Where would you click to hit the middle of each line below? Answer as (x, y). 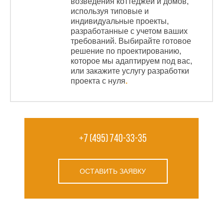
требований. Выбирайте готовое (131, 41)
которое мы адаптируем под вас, (131, 61)
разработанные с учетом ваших (129, 31)
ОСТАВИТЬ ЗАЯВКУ (113, 171)
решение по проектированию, (126, 51)
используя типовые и (110, 11)
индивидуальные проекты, (120, 21)
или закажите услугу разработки (130, 71)
